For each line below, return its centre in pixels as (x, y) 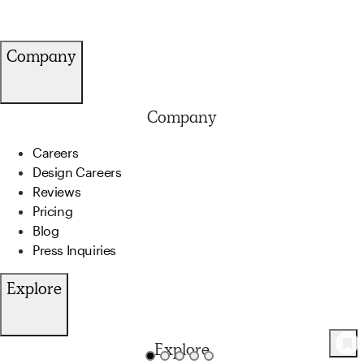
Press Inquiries (74, 249)
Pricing (53, 210)
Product (38, 347)
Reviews (57, 191)
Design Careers (77, 171)
